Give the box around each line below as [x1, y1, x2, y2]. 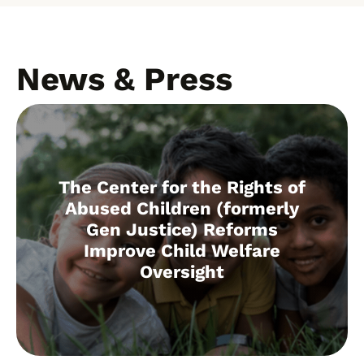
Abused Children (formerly [65, 197, 299, 219]
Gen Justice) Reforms [86, 219, 278, 240]
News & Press [15, 59, 232, 98]
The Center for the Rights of [58, 176, 305, 197]
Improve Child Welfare [84, 240, 280, 261]
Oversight [140, 261, 224, 282]
